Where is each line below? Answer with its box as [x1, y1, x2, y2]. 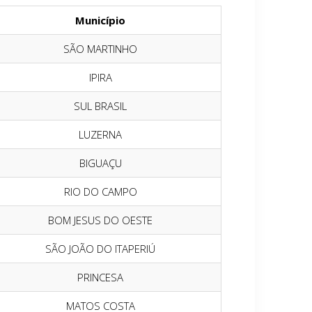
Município [75, 13, 125, 27]
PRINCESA [77, 270, 123, 284]
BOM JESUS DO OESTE [48, 213, 153, 227]
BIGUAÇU [79, 156, 122, 170]
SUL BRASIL [74, 99, 127, 113]
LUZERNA [79, 127, 122, 141]
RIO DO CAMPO [63, 185, 137, 198]
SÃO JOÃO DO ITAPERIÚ [45, 242, 155, 256]
